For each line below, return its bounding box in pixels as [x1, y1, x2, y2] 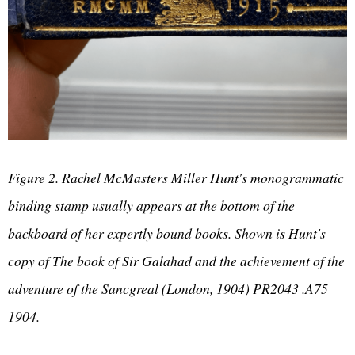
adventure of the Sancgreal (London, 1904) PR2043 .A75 [8, 278, 328, 298]
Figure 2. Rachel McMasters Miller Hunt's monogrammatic [8, 167, 344, 187]
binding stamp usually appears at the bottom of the [8, 195, 295, 215]
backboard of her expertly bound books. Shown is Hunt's [8, 223, 326, 242]
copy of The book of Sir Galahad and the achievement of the [8, 250, 345, 270]
